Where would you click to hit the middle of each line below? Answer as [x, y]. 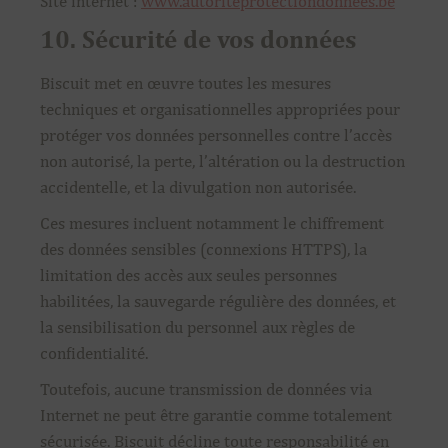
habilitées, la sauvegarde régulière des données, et [218, 301]
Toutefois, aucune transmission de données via [206, 389]
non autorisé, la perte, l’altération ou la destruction [222, 161]
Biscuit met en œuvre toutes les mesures [185, 83]
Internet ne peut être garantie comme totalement [216, 415]
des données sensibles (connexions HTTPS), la [203, 249]
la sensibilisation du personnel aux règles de [197, 327]
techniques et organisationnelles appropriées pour [220, 109]
